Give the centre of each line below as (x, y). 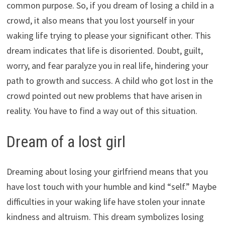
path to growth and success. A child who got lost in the (109, 80)
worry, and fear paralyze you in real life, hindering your (107, 65)
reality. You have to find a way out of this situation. (102, 110)
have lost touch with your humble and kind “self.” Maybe (111, 187)
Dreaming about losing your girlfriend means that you (107, 172)
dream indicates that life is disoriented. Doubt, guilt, (104, 50)
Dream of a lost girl (66, 141)
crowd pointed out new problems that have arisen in (104, 95)
